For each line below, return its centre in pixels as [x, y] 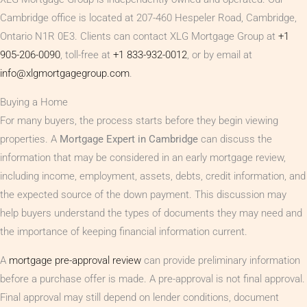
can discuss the [235, 139]
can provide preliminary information [221, 260]
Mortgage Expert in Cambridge [129, 139]
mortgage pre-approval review [75, 260]
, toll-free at [87, 54]
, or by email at [220, 54]
